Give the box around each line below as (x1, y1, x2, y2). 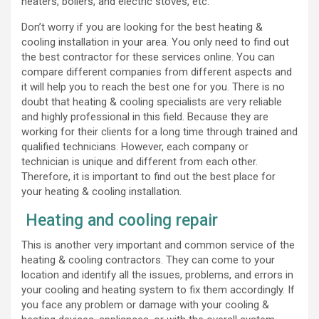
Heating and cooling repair (21, 210, 218, 230)
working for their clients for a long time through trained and (21, 125, 298, 138)
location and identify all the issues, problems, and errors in (21, 268, 293, 281)
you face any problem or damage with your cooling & (21, 298, 269, 311)
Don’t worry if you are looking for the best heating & (21, 20, 263, 33)
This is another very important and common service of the (21, 238, 295, 251)
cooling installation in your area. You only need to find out (21, 35, 289, 48)
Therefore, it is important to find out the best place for (21, 169, 276, 183)
